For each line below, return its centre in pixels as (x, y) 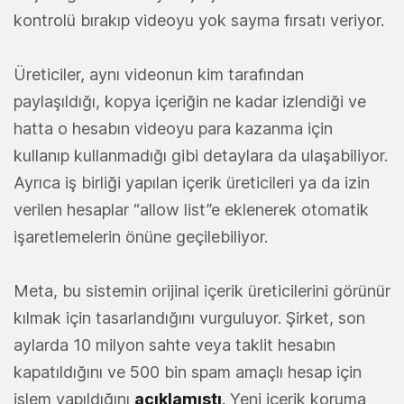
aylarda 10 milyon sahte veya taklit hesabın (174, 345)
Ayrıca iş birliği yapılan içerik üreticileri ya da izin (192, 183)
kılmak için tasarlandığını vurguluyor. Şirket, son (189, 318)
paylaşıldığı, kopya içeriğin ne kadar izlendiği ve (190, 102)
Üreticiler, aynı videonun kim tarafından (159, 75)
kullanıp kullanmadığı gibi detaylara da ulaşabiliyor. (201, 156)
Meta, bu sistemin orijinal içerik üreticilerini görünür (202, 291)
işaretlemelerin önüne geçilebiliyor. (141, 237)
